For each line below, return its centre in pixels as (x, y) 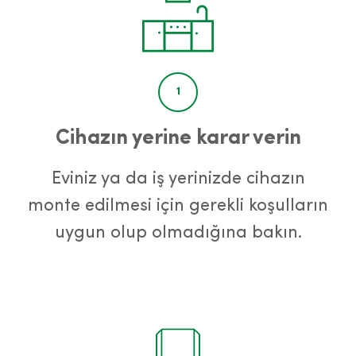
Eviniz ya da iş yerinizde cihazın (178, 178)
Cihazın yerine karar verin (178, 138)
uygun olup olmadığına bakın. (178, 232)
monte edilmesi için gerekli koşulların (178, 205)
